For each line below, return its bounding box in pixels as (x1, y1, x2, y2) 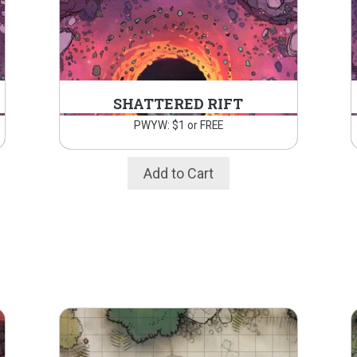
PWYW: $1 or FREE (133, 119, 223, 132)
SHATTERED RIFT (113, 94, 244, 114)
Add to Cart (143, 165, 214, 182)
